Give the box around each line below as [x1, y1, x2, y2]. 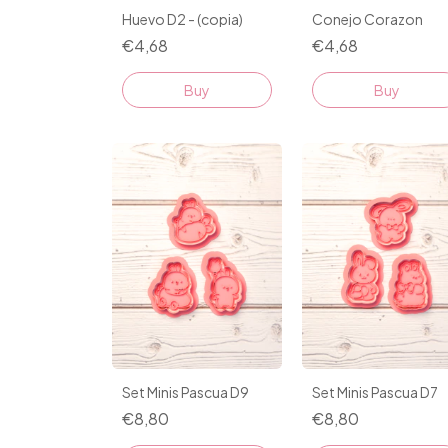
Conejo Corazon [312, 9, 423, 28]
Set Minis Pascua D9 [122, 383, 249, 402]
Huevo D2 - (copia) [122, 9, 243, 28]
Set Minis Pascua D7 [312, 383, 438, 402]
